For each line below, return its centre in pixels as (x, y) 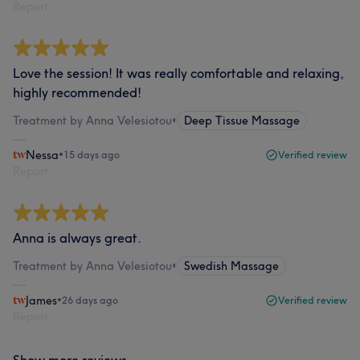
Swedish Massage (231, 266)
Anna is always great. (77, 238)
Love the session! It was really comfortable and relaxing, (178, 73)
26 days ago (90, 300)
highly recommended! (77, 92)
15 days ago (92, 155)
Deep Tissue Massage (242, 121)
